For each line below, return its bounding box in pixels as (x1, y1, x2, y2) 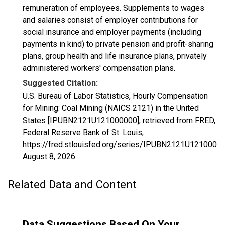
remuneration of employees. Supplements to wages (23, 3, 204, 13)
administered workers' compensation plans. (23, 63, 175, 73)
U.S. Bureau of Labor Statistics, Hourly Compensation (23, 91, 208, 101)
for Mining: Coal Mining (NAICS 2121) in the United (23, 103, 199, 113)
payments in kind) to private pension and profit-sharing (23, 39, 213, 49)
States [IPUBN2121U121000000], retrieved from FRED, (23, 116, 215, 125)
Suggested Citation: (23, 78, 98, 88)
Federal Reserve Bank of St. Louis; (23, 128, 144, 137)
